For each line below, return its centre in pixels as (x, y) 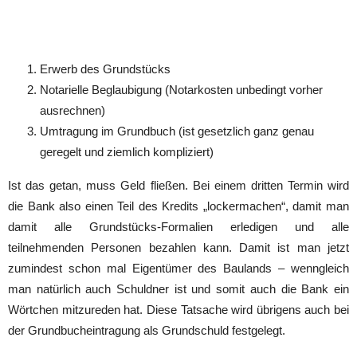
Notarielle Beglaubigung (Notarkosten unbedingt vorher (181, 89)
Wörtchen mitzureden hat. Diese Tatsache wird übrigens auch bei (178, 309)
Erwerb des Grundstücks (105, 69)
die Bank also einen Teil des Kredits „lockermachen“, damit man (178, 206)
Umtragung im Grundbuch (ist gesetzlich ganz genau (177, 131)
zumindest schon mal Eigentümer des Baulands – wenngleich (178, 268)
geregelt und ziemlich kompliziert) (127, 151)
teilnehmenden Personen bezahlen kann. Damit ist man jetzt (178, 247)
